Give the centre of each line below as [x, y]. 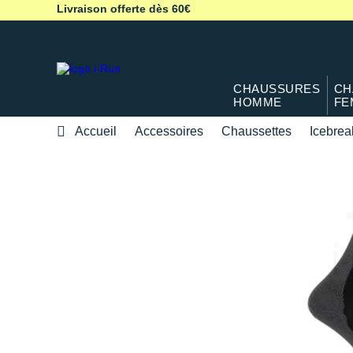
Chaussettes [256, 131]
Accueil [96, 131]
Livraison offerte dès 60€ [124, 9]
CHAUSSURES [277, 89]
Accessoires [169, 131]
